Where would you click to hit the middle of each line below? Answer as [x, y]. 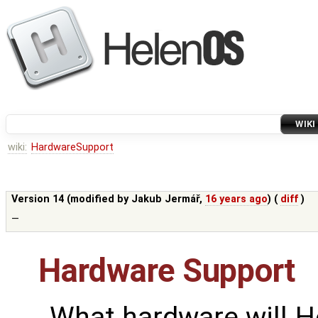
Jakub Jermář [166, 199]
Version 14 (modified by [72, 199]
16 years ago [237, 199]
